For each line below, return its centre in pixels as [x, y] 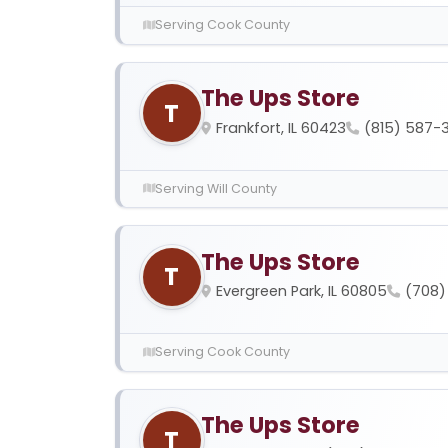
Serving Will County [215, 188]
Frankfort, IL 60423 [280, 128]
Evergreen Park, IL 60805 [301, 291]
